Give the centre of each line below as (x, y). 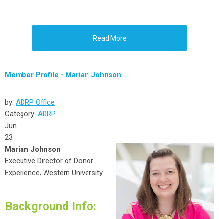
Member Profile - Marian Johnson (63, 75)
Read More (109, 38)
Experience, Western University (55, 173)
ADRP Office (35, 102)
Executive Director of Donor (49, 161)
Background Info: (51, 206)
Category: (21, 114)
